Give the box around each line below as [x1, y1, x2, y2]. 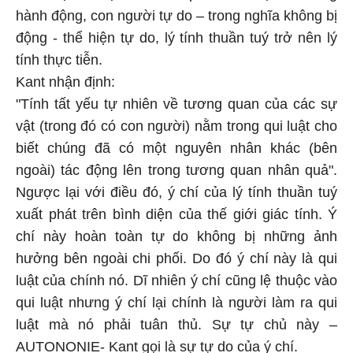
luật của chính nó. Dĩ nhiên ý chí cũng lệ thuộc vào [16, 273, 337, 288]
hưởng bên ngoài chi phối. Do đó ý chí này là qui [16, 251, 337, 266]
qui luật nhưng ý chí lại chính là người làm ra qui [16, 295, 337, 310]
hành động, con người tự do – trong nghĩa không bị [16, 8, 337, 24]
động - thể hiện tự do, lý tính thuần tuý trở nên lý [16, 30, 337, 46]
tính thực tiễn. [16, 52, 102, 68]
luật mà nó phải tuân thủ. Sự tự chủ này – [16, 317, 337, 333]
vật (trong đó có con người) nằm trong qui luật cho [16, 118, 337, 134]
